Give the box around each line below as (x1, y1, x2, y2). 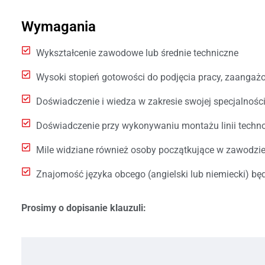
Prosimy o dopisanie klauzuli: (21, 202, 146, 214)
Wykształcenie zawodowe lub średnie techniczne (35, 47, 238, 59)
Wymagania (21, 18, 96, 35)
